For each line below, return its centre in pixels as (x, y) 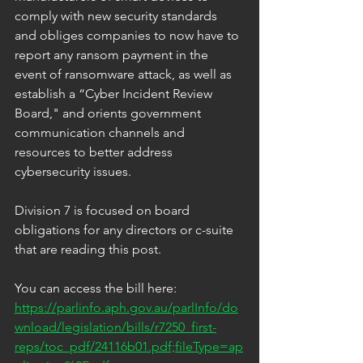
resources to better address (95, 152)
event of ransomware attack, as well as (125, 74)
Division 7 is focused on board (104, 210)
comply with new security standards (117, 15)
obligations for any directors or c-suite (126, 229)
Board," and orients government (109, 113)
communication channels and (101, 132)
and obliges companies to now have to (128, 35)
